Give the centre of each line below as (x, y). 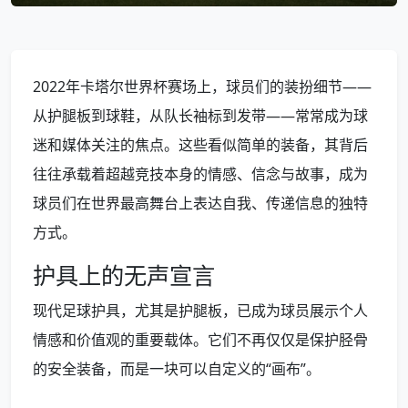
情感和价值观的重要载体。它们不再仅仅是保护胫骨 (200, 340)
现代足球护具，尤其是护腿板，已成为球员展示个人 (200, 311)
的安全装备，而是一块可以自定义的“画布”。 (177, 369)
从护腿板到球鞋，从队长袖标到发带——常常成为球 (200, 116)
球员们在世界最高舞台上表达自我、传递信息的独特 (200, 203)
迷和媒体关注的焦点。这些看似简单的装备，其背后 (200, 145)
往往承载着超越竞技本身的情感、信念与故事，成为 (200, 174)
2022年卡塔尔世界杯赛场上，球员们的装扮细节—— (202, 87)
